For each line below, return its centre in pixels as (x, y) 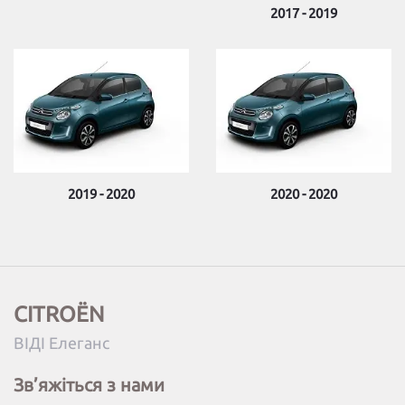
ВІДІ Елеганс (61, 343)
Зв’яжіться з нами (89, 385)
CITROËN (59, 315)
